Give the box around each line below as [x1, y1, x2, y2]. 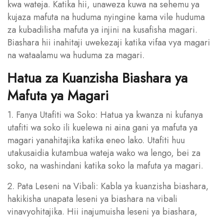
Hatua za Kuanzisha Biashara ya [7, 67, 188, 88]
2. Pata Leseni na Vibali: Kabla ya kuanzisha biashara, [7, 179, 209, 193]
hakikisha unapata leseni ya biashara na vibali [7, 192, 177, 205]
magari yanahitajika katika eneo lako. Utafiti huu [7, 133, 185, 147]
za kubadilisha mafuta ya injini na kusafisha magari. [7, 23, 197, 36]
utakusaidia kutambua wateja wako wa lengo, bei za [7, 146, 200, 159]
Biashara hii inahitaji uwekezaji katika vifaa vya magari [7, 36, 210, 49]
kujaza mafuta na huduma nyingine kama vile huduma [7, 10, 205, 23]
